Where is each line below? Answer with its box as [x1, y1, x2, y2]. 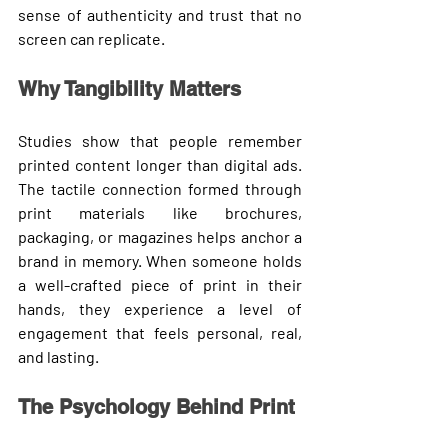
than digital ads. [182, 154, 302, 174]
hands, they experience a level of [18, 298, 302, 318]
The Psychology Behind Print [18, 394, 295, 419]
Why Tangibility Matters [18, 76, 241, 101]
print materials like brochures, [18, 202, 302, 222]
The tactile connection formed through [18, 178, 302, 198]
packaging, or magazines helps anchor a [18, 226, 302, 246]
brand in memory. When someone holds [18, 250, 302, 270]
